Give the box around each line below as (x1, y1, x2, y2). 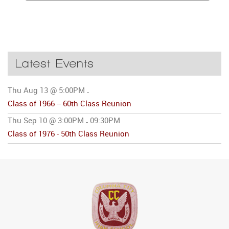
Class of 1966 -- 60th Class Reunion (8, 98, 131, 109)
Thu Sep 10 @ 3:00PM (8, 115, 84, 126)
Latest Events (15, 57, 94, 71)
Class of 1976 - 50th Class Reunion (8, 128, 129, 139)
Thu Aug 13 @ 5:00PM (8, 85, 85, 96)
